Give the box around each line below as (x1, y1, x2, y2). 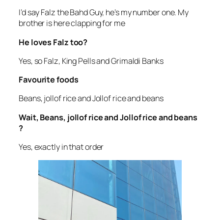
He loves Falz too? (19, 36, 89, 48)
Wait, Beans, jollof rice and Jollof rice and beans (19, 111, 197, 123)
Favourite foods (19, 74, 79, 85)
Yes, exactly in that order (19, 141, 104, 152)
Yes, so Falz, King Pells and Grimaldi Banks (19, 55, 164, 66)
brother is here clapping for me (19, 18, 127, 29)
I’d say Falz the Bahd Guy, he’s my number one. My (19, 7, 189, 18)
